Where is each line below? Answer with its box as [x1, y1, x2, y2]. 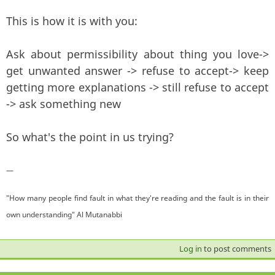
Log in [179, 242, 202, 254]
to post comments [201, 242, 271, 254]
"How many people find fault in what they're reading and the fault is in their [6, 192, 269, 203]
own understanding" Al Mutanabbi [6, 209, 122, 220]
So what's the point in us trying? [6, 129, 174, 144]
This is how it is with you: [6, 13, 137, 28]
